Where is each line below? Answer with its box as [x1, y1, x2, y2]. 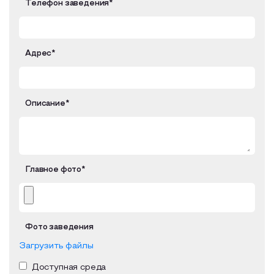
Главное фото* [25, 166, 85, 174]
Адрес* [25, 50, 56, 57]
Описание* [25, 100, 69, 108]
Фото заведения [25, 224, 94, 231]
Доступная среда [27, 264, 106, 272]
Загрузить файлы [19, 242, 94, 250]
